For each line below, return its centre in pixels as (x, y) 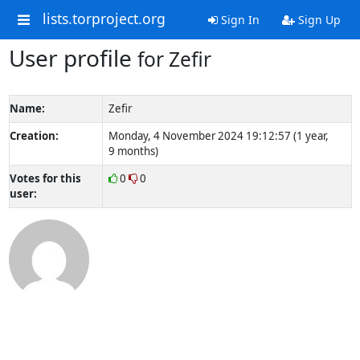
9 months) (133, 151)
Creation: (34, 136)
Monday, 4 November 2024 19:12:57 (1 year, (218, 136)
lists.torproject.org (104, 19)
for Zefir (174, 59)
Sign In (238, 20)
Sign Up (317, 20)
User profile (73, 58)
